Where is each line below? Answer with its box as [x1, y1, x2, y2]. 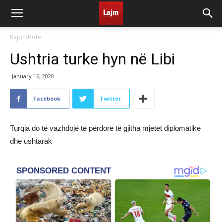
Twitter [100, 95, 121, 102]
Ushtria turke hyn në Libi [10, 50, 175, 68]
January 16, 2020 [12, 72, 54, 80]
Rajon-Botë [10, 33, 41, 41]
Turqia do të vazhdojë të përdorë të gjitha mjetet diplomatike [10, 124, 201, 132]
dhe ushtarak [10, 137, 52, 145]
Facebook [33, 95, 60, 102]
